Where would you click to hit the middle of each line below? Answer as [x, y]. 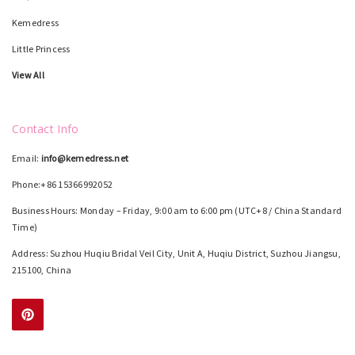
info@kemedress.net [85, 158]
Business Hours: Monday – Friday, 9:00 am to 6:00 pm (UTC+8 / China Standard [177, 210]
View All [28, 74]
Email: [27, 158]
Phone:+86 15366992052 [63, 184]
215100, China [42, 269]
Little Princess [41, 48]
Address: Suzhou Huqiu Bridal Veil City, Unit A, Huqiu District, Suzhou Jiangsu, [176, 253]
